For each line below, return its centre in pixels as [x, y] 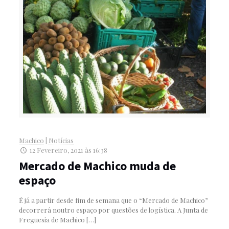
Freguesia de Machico [52, 219]
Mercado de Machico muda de [97, 166]
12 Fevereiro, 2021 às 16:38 [68, 150]
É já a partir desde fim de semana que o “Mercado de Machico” [113, 200]
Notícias [61, 140]
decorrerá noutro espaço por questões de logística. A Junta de [113, 210]
